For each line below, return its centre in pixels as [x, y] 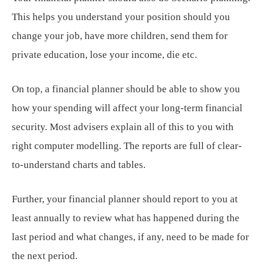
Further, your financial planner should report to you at [125, 199]
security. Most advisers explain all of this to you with [123, 127]
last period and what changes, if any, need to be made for [130, 237]
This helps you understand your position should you [121, 17]
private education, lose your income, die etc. [104, 54]
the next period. [45, 256]
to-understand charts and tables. [79, 164]
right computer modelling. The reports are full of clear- [127, 146]
